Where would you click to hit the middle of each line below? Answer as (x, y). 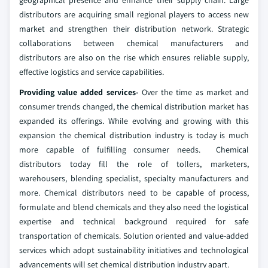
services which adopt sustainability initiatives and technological (134, 250)
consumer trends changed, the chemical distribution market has (134, 107)
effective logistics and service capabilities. (92, 72)
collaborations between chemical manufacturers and (134, 43)
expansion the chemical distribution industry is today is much (134, 135)
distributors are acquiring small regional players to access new (134, 15)
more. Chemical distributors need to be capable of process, (134, 193)
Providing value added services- (80, 92)
